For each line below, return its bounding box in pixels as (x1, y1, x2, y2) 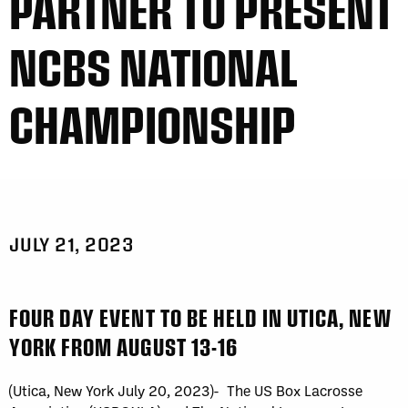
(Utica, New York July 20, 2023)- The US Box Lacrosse (9, 381, 362, 400)
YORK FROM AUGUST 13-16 (9, 333, 238, 360)
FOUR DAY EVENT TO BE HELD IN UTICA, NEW (9, 304, 392, 331)
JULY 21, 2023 (9, 233, 136, 254)
